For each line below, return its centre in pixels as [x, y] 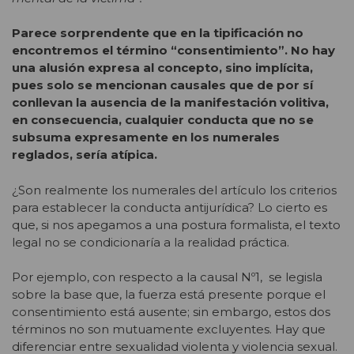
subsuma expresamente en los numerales [146, 137]
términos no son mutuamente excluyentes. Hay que [169, 330]
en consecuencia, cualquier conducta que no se [163, 120]
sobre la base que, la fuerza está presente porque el [169, 295]
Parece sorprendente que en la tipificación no [158, 33]
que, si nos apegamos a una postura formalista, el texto [176, 224]
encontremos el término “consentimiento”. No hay [173, 51]
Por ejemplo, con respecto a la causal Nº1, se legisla [167, 277]
